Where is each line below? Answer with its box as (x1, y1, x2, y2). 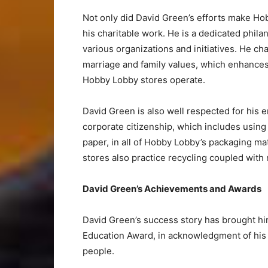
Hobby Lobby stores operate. (83, 74, 205, 86)
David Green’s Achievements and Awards (83, 183, 261, 194)
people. (83, 245, 114, 257)
